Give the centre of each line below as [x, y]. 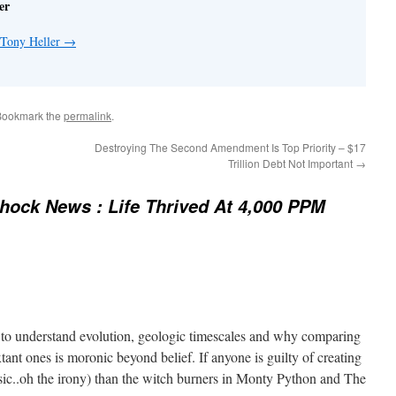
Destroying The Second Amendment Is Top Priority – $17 [230, 147]
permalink [88, 115]
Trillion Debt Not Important [292, 163]
